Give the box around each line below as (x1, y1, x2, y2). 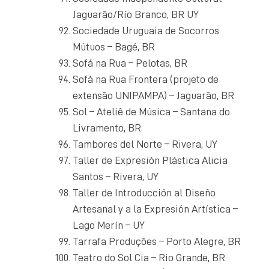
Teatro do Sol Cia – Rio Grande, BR (73, 252, 225, 263)
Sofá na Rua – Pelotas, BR (73, 57, 187, 68)
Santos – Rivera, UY (73, 171, 159, 182)
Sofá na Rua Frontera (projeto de (73, 73, 219, 85)
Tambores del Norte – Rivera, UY (73, 138, 217, 150)
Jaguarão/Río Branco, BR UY (73, 8, 199, 20)
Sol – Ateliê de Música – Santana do (73, 106, 230, 117)
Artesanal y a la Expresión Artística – (73, 203, 238, 214)
